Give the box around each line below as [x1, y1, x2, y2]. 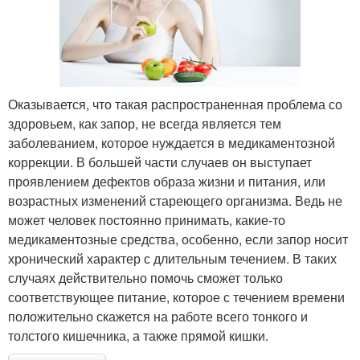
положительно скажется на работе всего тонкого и [8, 307, 308, 326]
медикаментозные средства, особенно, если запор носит [8, 230, 348, 249]
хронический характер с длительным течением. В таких [8, 249, 337, 268]
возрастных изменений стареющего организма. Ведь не [8, 191, 342, 211]
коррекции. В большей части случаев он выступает [8, 153, 312, 172]
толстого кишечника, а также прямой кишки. [8, 326, 268, 346]
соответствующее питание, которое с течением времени [8, 288, 345, 307]
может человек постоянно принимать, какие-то [8, 211, 285, 230]
